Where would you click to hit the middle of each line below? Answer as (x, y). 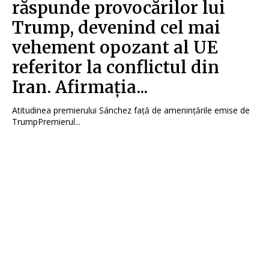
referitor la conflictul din (116, 68)
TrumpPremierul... (46, 122)
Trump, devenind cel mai (116, 28)
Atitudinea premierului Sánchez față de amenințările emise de (131, 110)
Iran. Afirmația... (80, 87)
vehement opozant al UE (115, 48)
